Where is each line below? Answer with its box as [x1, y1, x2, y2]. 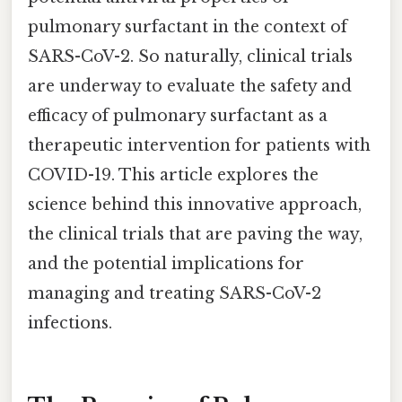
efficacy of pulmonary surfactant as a [28, 106, 328, 127]
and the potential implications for [28, 254, 304, 275]
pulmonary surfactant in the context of [28, 17, 347, 38]
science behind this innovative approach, [28, 195, 362, 215]
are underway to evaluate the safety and [28, 76, 352, 97]
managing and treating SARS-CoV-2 [28, 284, 321, 304]
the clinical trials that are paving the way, [28, 224, 363, 245]
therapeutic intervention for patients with [28, 135, 371, 156]
